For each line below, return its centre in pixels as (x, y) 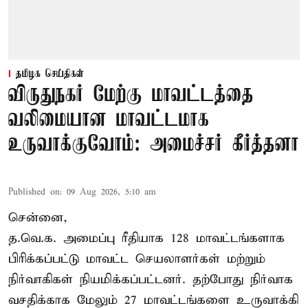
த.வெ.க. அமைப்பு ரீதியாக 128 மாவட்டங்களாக (146, 238)
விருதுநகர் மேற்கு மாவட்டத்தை (131, 95)
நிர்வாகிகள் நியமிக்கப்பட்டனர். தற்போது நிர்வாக (151, 279)
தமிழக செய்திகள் (50, 74)
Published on (34, 192)
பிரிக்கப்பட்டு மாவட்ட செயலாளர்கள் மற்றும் (137, 258)
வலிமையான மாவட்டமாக (109, 120)
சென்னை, (38, 217)
